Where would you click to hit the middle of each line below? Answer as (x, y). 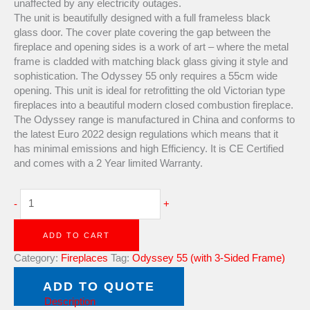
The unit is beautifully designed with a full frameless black (142, 18)
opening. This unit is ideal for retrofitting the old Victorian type (149, 91)
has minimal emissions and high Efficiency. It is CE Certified (149, 149)
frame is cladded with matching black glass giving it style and (151, 62)
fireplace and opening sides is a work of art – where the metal (151, 47)
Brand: (30, 273)
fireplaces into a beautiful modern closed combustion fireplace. (154, 105)
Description (70, 302)
